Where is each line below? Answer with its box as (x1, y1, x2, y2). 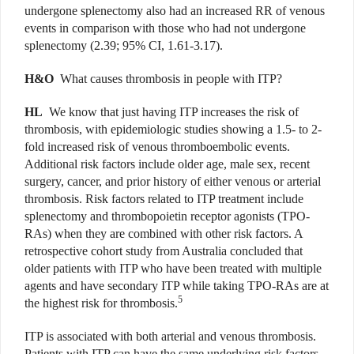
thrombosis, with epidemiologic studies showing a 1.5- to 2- (24, 122, 322, 137)
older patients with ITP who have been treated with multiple (24, 262, 322, 276)
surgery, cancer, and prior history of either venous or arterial (24, 175, 321, 189)
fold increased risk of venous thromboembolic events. (24, 140, 290, 154)
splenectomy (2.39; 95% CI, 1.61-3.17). (24, 39, 223, 53)
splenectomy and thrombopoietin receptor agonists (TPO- (24, 209, 310, 224)
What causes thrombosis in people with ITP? (60, 72, 282, 86)
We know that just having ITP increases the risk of (49, 105, 299, 119)
